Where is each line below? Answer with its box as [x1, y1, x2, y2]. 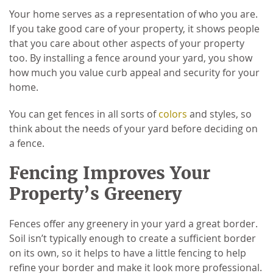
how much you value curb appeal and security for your [9, 65, 260, 79]
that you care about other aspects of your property [9, 36, 244, 50]
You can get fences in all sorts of [9, 107, 158, 121]
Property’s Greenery [9, 182, 182, 205]
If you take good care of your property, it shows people [9, 21, 260, 35]
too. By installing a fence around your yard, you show [9, 51, 252, 65]
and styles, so [187, 107, 252, 121]
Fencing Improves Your [9, 161, 210, 184]
